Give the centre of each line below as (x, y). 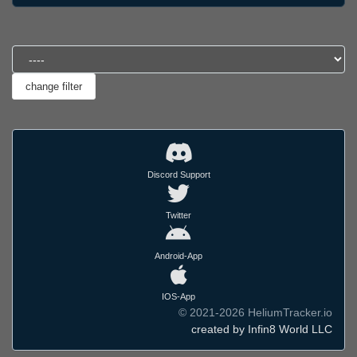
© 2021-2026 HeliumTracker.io (255, 313)
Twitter (178, 216)
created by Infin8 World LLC (262, 330)
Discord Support (178, 175)
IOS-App (178, 297)
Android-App (178, 256)
